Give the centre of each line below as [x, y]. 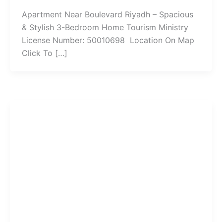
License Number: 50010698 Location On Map [108, 40]
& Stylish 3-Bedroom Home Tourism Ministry [105, 28]
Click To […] [45, 53]
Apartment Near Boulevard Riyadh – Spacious [108, 15]
